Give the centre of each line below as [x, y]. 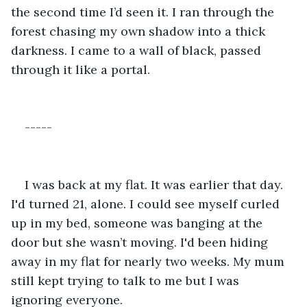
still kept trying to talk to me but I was [127, 280]
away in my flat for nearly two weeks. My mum [149, 261]
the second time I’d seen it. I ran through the [144, 12]
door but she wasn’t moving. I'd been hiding [141, 242]
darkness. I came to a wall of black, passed [138, 50]
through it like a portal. [81, 69]
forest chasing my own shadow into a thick [140, 31]
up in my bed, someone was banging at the [138, 223]
